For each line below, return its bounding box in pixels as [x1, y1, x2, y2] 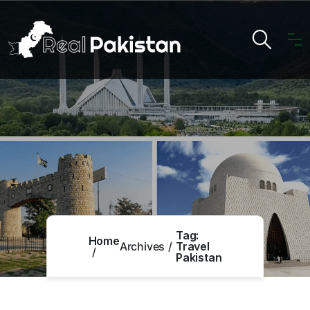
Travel [176, 239, 210, 253]
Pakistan [176, 250, 222, 264]
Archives [119, 239, 165, 253]
